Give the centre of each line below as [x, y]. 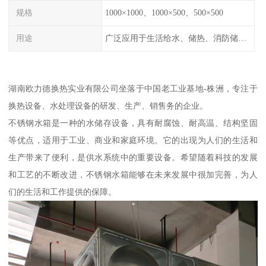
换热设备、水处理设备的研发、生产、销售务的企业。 [108, 105]
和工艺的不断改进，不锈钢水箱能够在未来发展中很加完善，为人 [133, 174]
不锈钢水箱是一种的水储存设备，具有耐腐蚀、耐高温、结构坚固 [133, 123]
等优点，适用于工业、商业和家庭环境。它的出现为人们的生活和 [133, 140]
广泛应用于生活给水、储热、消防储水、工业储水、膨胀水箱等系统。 [242, 38]
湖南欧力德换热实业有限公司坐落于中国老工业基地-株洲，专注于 [133, 88]
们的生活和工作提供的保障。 [63, 191]
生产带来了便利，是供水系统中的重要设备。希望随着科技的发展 [133, 157]
